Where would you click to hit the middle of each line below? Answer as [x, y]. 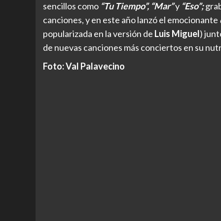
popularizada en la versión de [98, 34]
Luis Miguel [176, 34]
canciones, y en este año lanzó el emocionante [131, 20]
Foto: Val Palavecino [84, 66]
